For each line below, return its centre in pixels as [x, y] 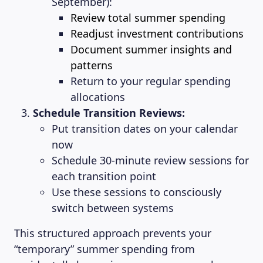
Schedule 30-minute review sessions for [150, 160]
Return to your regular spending [151, 81]
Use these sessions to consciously [136, 192]
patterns [92, 65]
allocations [98, 97]
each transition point [104, 176]
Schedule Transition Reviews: [109, 113]
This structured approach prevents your [113, 233]
